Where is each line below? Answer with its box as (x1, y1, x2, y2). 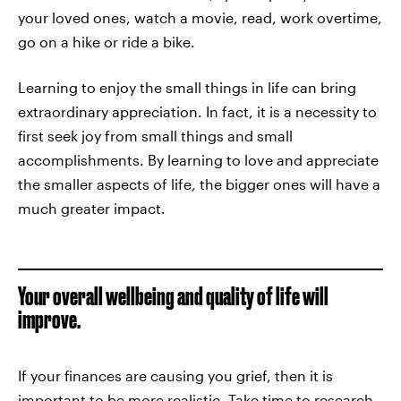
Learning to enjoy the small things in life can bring (18, 79, 356, 96)
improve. (18, 305, 81, 333)
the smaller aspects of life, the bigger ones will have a (18, 175, 380, 192)
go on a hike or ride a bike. (18, 33, 195, 50)
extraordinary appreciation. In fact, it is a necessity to (18, 103, 377, 120)
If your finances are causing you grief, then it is (18, 367, 333, 384)
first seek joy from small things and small (18, 127, 293, 144)
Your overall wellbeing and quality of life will (18, 282, 328, 310)
